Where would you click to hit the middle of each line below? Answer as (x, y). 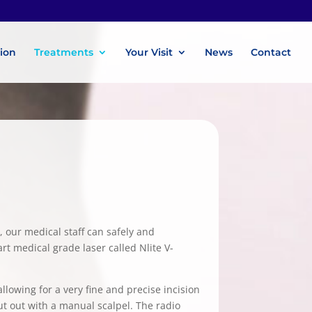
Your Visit (149, 52)
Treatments (64, 52)
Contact (271, 52)
